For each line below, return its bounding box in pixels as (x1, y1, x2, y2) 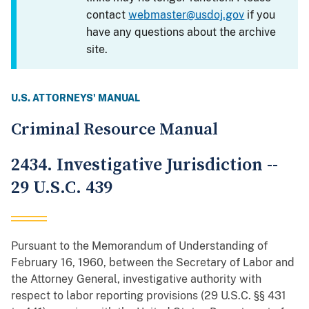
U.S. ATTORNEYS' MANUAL (11, 92, 140, 104)
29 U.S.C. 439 (11, 177, 112, 200)
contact (86, 8, 129, 22)
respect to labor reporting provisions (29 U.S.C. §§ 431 (11, 289, 286, 303)
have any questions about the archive (86, 26, 277, 39)
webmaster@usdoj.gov (128, 8, 245, 22)
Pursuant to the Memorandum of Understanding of (11, 239, 268, 253)
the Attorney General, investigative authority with (11, 272, 261, 286)
